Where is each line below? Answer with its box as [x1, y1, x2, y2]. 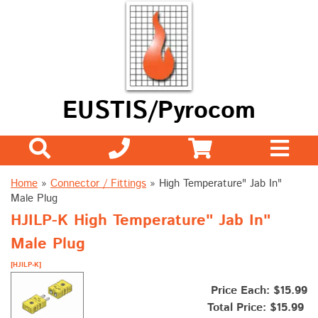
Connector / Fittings [50, 176, 146, 192]
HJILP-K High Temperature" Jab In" [11, 209, 270, 233]
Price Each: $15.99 [207, 283, 307, 300]
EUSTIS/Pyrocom [62, 94, 256, 129]
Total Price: [207, 300, 270, 317]
